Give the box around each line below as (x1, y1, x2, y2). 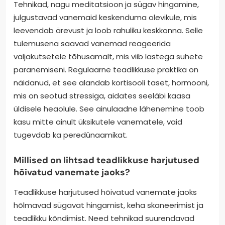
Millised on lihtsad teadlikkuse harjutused (14, 154, 199, 167)
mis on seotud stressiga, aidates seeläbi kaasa (14, 90, 190, 101)
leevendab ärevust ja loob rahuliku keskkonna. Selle (14, 25, 203, 36)
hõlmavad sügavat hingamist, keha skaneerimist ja (14, 200, 203, 211)
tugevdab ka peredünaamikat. (14, 130, 128, 141)
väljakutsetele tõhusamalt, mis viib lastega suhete (14, 51, 203, 62)
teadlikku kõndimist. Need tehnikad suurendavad (14, 213, 194, 224)
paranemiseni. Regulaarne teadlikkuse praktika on (14, 64, 198, 75)
